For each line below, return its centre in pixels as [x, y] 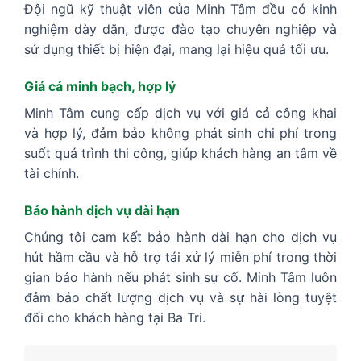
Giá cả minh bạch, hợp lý [100, 87]
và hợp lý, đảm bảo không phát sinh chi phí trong [180, 133]
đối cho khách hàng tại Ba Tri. [115, 317]
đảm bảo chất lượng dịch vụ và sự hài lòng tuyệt [180, 297]
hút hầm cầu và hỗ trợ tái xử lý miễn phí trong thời [180, 257]
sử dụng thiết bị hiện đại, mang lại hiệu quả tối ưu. [176, 50]
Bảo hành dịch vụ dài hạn [102, 210]
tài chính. [52, 174]
